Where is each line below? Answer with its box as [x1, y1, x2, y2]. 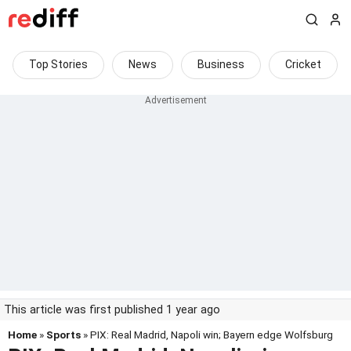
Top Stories [29, 58, 88, 71]
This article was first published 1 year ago [4, 303, 220, 317]
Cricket [285, 58, 321, 71]
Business [197, 58, 244, 71]
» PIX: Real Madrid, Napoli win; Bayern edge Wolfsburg [81, 328, 333, 341]
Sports [46, 328, 81, 341]
